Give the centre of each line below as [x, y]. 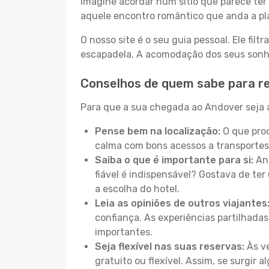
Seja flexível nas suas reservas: [170, 246]
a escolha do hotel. [137, 189]
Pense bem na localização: [158, 131]
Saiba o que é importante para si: [174, 160]
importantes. [124, 232]
